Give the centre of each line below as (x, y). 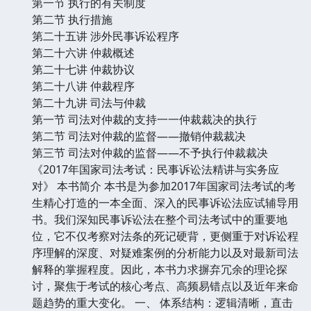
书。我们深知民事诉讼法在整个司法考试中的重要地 (160, 219)
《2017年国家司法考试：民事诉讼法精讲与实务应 (155, 169)
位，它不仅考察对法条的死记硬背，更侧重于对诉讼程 (165, 236)
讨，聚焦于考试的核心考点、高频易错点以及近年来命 (165, 286)
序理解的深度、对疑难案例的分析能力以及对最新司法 (165, 252)
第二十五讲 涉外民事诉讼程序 (106, 36)
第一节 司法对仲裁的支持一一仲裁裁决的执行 (144, 119)
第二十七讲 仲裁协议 (83, 69)
